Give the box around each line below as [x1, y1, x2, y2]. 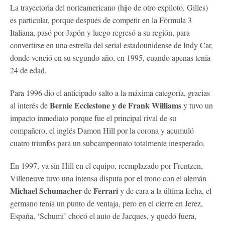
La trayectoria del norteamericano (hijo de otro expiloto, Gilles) [10, 2, 208, 13]
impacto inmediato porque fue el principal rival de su [10, 112, 176, 123]
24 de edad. [10, 64, 47, 75]
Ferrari [93, 184, 118, 196]
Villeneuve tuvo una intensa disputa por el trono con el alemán [10, 172, 206, 183]
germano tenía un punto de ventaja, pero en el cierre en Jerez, [10, 197, 203, 208]
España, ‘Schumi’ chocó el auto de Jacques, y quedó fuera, [10, 210, 196, 221]
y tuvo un [181, 99, 213, 110]
